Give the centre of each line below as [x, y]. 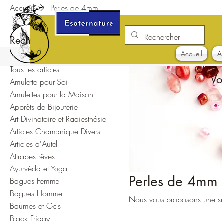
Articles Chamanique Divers [55, 131]
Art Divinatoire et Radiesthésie [58, 119]
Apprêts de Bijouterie [44, 106]
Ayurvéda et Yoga [39, 168]
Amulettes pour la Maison [52, 94]
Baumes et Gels [35, 205]
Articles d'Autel [34, 143]
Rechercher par [43, 40]
